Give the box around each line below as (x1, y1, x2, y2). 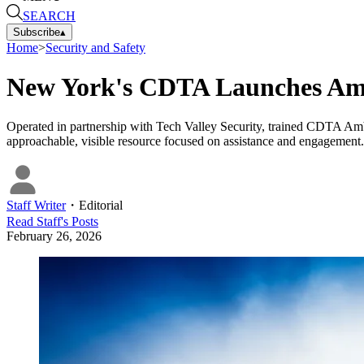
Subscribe (13, 25, 60, 38)
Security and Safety (45, 40, 145, 54)
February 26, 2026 (6, 229, 102, 244)
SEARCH (23, 8, 76, 23)
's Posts (61, 214, 98, 229)
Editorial (79, 198, 123, 213)
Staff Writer (6, 198, 66, 213)
